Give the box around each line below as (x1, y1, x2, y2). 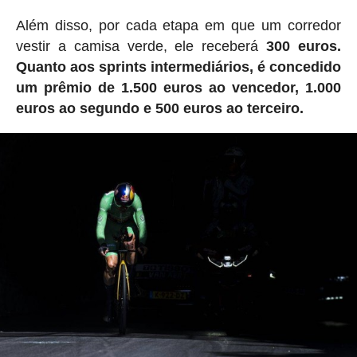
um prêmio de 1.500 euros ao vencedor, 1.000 (15, 80, 342, 96)
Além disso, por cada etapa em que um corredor (15, 18, 342, 34)
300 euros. (266, 38, 342, 55)
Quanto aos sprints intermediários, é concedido (15, 59, 342, 76)
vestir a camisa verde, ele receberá (15, 38, 267, 55)
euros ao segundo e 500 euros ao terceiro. (15, 100, 304, 117)
